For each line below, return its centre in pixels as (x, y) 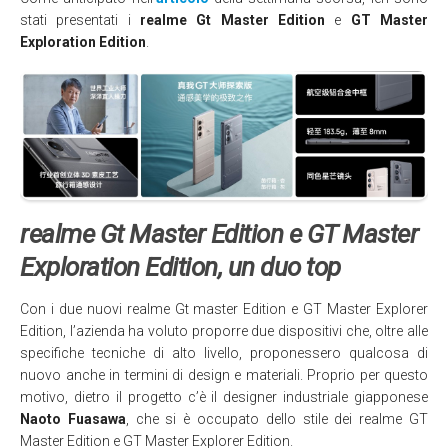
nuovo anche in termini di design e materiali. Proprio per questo (224, 374)
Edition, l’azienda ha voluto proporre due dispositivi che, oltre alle (224, 330)
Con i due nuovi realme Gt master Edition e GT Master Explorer (224, 308)
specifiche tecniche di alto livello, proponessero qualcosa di (224, 352)
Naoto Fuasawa (73, 418)
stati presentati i (80, 20)
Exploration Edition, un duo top (180, 266)
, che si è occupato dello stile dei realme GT (277, 418)
